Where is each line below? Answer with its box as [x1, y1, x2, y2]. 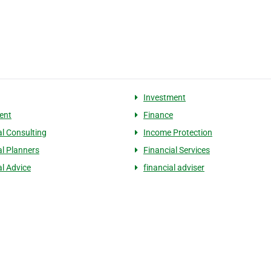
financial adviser [143, 163, 204, 172]
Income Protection [143, 128, 212, 137]
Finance [143, 110, 173, 120]
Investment [143, 93, 186, 102]
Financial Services [143, 145, 210, 155]
